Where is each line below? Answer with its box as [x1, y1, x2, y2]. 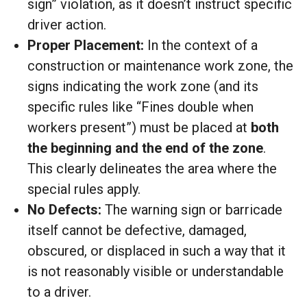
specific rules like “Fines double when [27, 99, 254, 115]
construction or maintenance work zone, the [27, 58, 293, 74]
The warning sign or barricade [101, 201, 282, 218]
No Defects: [27, 201, 101, 218]
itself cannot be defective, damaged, [27, 222, 247, 238]
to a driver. [27, 284, 91, 300]
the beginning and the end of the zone [27, 140, 263, 156]
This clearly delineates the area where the [27, 160, 277, 177]
